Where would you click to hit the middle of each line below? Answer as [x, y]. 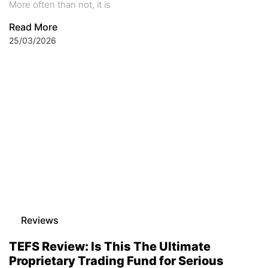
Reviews [40, 220]
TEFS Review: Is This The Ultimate [110, 247]
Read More [33, 27]
